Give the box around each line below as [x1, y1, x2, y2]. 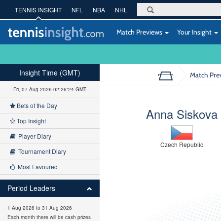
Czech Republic [160, 140, 203, 148]
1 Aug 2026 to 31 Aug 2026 [7, 204, 72, 211]
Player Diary [15, 132, 51, 140]
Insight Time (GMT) [19, 68, 80, 77]
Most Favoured [15, 162, 58, 171]
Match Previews [115, 28, 164, 36]
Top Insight [15, 116, 46, 125]
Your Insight [176, 28, 213, 36]
